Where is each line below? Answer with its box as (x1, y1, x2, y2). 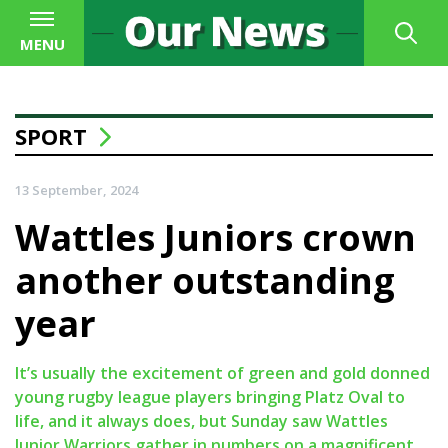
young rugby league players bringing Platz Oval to (15, 386, 405, 409)
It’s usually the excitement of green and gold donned (15, 362, 430, 385)
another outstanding (15, 256, 395, 306)
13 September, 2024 (15, 181, 138, 200)
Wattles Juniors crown (15, 213, 416, 263)
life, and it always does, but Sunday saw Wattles (15, 410, 388, 433)
